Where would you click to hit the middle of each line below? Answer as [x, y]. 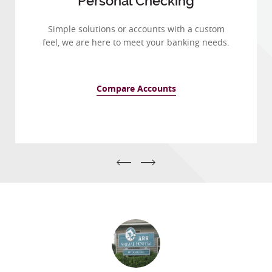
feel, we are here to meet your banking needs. [136, 42]
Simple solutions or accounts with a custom [136, 29]
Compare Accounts [136, 88]
